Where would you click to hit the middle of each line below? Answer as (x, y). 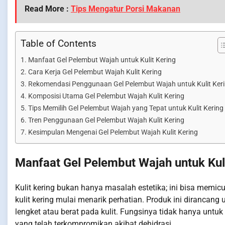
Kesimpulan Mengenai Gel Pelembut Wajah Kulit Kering (113, 132)
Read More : (48, 9)
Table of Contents (59, 43)
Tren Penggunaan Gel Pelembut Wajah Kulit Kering (106, 120)
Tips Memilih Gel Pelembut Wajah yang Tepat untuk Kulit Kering (126, 108)
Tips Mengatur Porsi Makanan (126, 9)
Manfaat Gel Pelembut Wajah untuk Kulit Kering (102, 60)
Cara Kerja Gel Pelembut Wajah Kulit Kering (95, 72)
